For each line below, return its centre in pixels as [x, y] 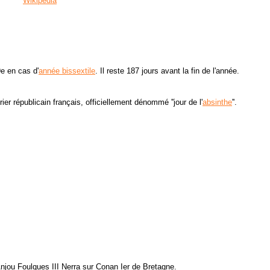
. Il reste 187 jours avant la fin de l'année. [167, 71]
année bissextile [67, 71]
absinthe [217, 102]
